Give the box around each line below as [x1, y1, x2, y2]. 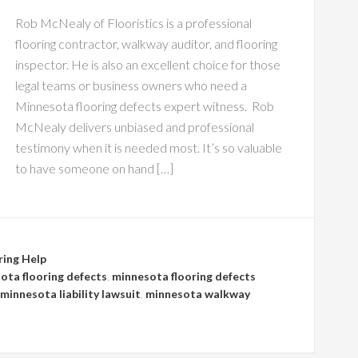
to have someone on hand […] [15, 161, 173, 176]
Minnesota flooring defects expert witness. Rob [15, 98, 274, 113]
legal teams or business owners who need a [15, 78, 247, 93]
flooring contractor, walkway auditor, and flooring [15, 36, 277, 51]
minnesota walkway [145, 287, 250, 300]
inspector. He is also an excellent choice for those [15, 57, 280, 72]
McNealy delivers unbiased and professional [15, 119, 254, 134]
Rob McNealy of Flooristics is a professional [15, 15, 252, 30]
